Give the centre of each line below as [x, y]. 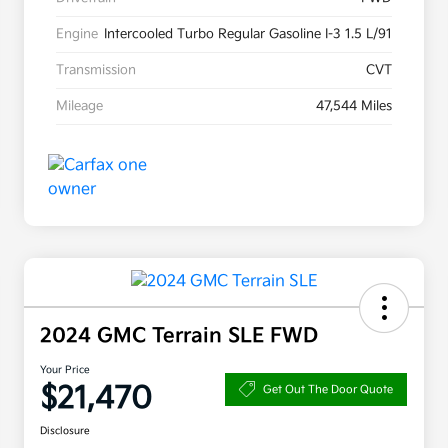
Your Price [65, 370]
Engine [77, 34]
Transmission [96, 70]
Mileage [79, 106]
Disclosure [65, 431]
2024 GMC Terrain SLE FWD [179, 336]
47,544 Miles [354, 106]
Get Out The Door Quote [328, 389]
